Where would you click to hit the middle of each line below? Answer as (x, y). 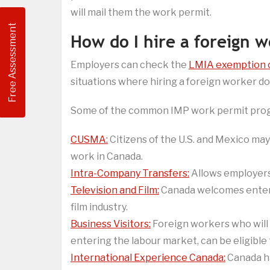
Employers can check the (130, 65)
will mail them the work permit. (141, 13)
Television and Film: (115, 190)
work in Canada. (107, 157)
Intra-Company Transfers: (130, 174)
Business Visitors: (111, 224)
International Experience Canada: (148, 258)
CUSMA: (89, 140)
